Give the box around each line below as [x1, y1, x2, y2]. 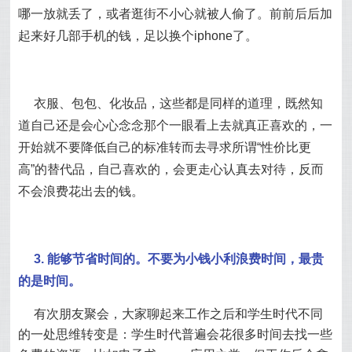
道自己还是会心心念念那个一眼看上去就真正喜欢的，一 [18, 119, 333, 132]
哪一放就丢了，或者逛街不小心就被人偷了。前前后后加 [18, 7, 333, 20]
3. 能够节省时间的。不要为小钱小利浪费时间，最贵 [34, 252, 324, 266]
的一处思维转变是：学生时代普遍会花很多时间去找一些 [18, 328, 333, 341]
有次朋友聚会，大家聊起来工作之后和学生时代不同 [34, 307, 324, 321]
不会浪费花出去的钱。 [18, 185, 145, 198]
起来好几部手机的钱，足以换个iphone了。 [18, 29, 258, 42]
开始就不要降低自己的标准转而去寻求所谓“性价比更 [18, 141, 312, 154]
